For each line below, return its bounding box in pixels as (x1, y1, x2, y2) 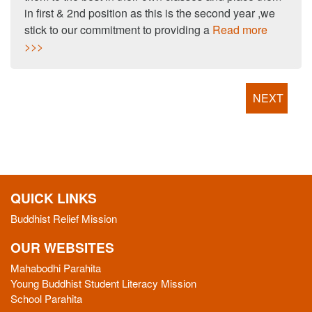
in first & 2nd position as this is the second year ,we (24, 5, 275, 22)
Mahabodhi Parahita (10, 260, 101, 276)
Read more (212, 22, 267, 38)
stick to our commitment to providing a (24, 22, 212, 38)
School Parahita (10, 291, 82, 306)
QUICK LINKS (10, 188, 97, 208)
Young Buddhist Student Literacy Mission (10, 276, 196, 291)
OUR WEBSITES (10, 237, 114, 258)
